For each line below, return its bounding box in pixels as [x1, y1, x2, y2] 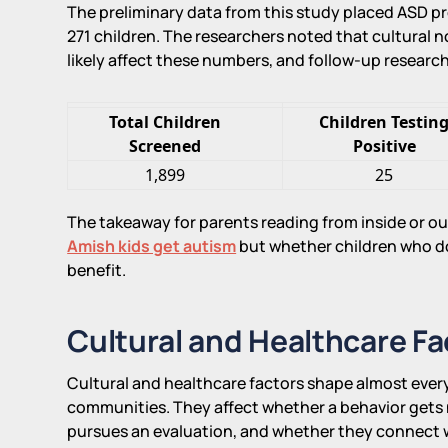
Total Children [109, 110, 222, 133]
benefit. [67, 258, 127, 281]
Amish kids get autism [67, 234, 237, 257]
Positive [352, 134, 416, 157]
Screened [129, 134, 202, 157]
